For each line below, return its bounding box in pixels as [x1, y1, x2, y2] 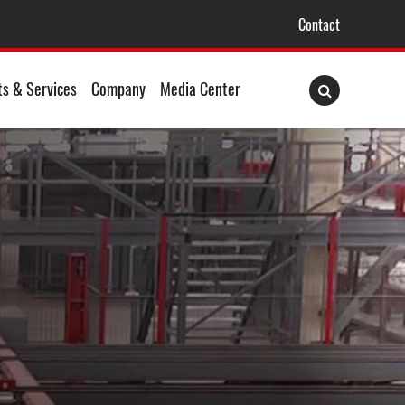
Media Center [160, 76, 240, 100]
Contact [298, 13, 340, 35]
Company [91, 76, 146, 100]
